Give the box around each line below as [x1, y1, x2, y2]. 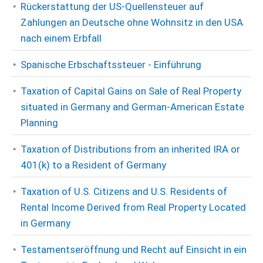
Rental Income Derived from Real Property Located [21, 201, 246, 213]
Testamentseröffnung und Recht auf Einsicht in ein [21, 244, 247, 255]
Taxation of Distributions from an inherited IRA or [21, 143, 240, 155]
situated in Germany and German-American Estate [21, 101, 244, 113]
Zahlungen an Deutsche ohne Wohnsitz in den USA [21, 16, 243, 28]
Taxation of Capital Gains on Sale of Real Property [21, 85, 241, 97]
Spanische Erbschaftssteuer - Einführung [21, 59, 201, 70]
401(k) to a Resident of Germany [21, 159, 166, 171]
